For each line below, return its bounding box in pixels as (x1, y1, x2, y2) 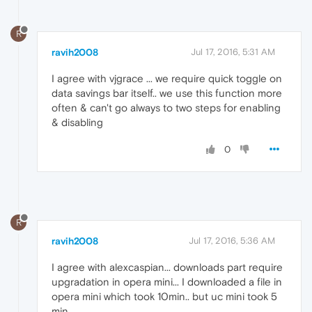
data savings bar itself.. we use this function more (52, 87, 282, 100)
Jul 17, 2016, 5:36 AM (189, 235, 275, 247)
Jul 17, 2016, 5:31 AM (191, 47, 275, 58)
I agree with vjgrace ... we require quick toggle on (52, 72, 282, 85)
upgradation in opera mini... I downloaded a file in (52, 276, 282, 288)
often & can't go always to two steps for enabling (52, 102, 281, 114)
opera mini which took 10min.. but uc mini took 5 (52, 290, 277, 303)
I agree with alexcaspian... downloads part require (52, 261, 283, 274)
